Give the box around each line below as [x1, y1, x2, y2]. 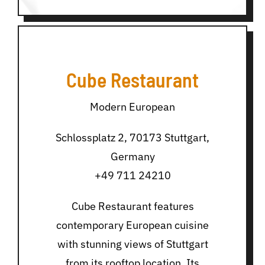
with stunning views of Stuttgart [57, 237, 208, 251]
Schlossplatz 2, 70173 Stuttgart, [56, 130, 209, 144]
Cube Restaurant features [71, 199, 194, 213]
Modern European [90, 99, 175, 114]
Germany [110, 149, 155, 163]
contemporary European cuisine [56, 218, 209, 232]
